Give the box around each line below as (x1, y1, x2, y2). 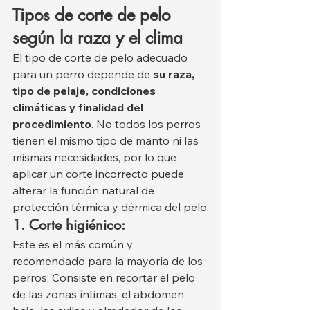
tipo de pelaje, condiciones (12, 83, 158, 98)
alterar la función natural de (12, 183, 157, 197)
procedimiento (12, 116, 91, 131)
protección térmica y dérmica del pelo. (12, 199, 209, 214)
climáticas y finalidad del (12, 100, 146, 114)
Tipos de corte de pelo (12, 3, 175, 26)
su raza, (153, 66, 197, 81)
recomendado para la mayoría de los (12, 253, 206, 268)
